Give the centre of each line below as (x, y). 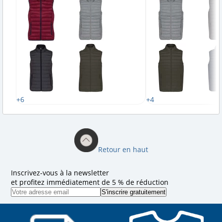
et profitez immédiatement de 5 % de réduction (90, 182)
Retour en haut (123, 149)
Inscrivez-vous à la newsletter (60, 172)
